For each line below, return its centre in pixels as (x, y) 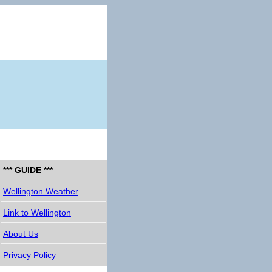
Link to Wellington (37, 212)
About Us (21, 233)
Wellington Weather (41, 191)
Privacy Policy (29, 255)
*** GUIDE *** (28, 170)
